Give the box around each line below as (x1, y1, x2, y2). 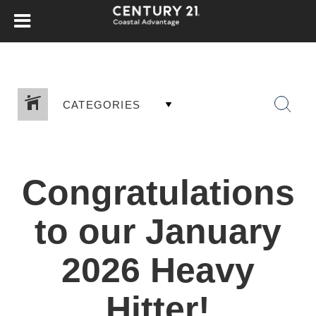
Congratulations (21, 173, 295, 212)
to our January (35, 212, 281, 251)
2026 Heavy (61, 250, 255, 290)
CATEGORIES (63, 98, 140, 111)
